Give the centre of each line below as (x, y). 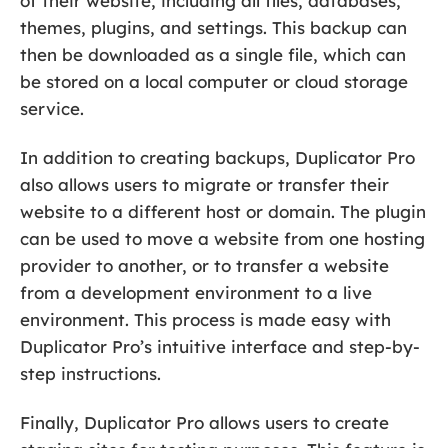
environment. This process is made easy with (205, 320)
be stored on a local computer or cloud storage (214, 82)
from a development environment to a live (196, 293)
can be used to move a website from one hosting (222, 239)
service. (52, 109)
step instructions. (90, 374)
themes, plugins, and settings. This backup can (213, 28)
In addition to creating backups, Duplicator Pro (217, 158)
